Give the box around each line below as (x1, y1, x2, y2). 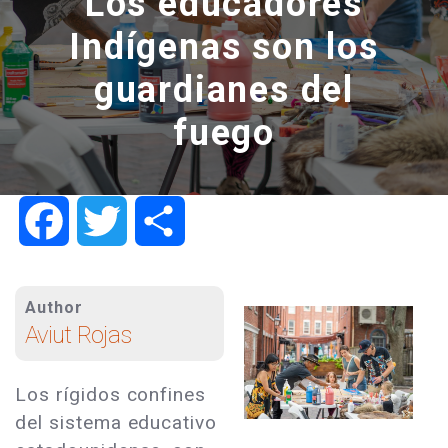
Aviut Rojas (25, 321, 132, 350)
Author (25, 298, 83, 318)
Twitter (127, 210, 183, 230)
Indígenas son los (69, 26, 379, 68)
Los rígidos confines (15, 383, 207, 407)
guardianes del (93, 69, 355, 111)
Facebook (69, 210, 146, 230)
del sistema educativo (15, 411, 218, 435)
